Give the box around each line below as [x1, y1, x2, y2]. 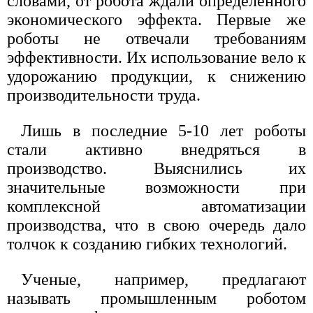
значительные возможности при [7, 177, 306, 196]
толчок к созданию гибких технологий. [7, 234, 287, 253]
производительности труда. [7, 85, 201, 104]
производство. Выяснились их [7, 159, 306, 177]
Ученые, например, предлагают [21, 270, 306, 289]
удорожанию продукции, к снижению [7, 66, 306, 85]
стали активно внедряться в [7, 140, 306, 159]
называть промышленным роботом [7, 289, 306, 307]
